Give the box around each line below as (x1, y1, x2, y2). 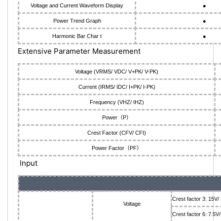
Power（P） (102, 114, 132, 120)
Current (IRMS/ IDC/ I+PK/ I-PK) (78, 84, 155, 90)
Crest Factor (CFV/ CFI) (87, 130, 146, 136)
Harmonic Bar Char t (52, 33, 102, 39)
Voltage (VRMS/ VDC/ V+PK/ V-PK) (75, 69, 158, 74)
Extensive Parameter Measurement (18, 46, 141, 56)
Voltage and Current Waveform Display (31, 2, 123, 8)
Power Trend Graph (53, 18, 101, 24)
